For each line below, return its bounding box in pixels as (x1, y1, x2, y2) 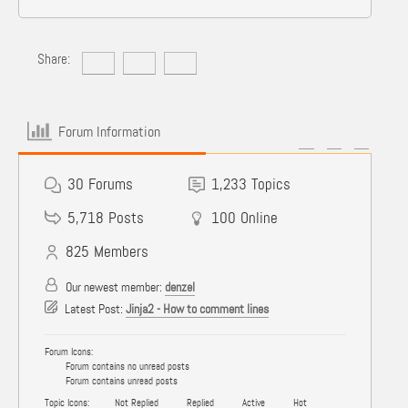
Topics (251, 174, 291, 194)
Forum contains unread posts (63, 374, 178, 387)
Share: (36, 50, 70, 68)
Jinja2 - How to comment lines (126, 301, 269, 317)
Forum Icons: (45, 345, 93, 358)
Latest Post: (62, 301, 126, 317)
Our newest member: (63, 279, 165, 295)
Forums (88, 174, 133, 194)
